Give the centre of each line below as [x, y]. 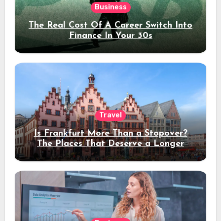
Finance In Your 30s [110, 36]
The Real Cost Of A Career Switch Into [110, 26]
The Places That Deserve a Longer [110, 144]
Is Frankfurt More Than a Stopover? [110, 134]
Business [110, 7]
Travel [110, 115]
